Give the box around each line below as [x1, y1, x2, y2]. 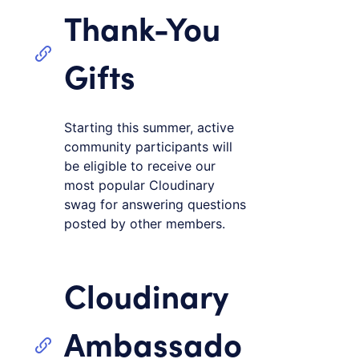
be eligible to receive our [64, 157, 216, 174]
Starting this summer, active [64, 119, 234, 135]
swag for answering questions [64, 196, 246, 212]
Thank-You [64, 4, 220, 49]
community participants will [64, 138, 232, 155]
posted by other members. [64, 215, 225, 232]
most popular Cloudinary [64, 176, 215, 193]
